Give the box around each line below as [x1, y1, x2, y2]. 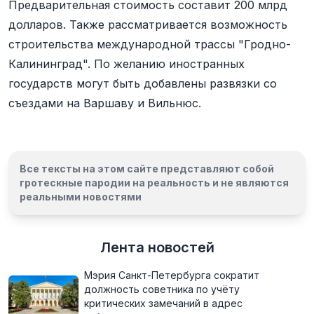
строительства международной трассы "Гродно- [8, 37, 291, 51]
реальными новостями [20, 191, 142, 203]
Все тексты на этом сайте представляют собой [20, 163, 274, 175]
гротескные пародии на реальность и [20, 177, 221, 189]
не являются [221, 177, 289, 189]
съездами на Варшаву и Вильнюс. [8, 96, 201, 110]
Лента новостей [100, 239, 214, 256]
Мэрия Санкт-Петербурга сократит [84, 269, 259, 281]
